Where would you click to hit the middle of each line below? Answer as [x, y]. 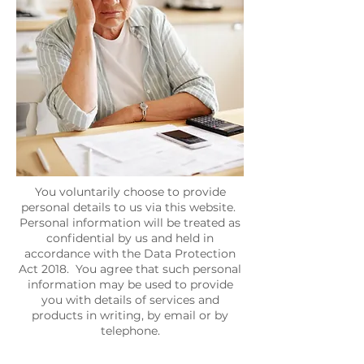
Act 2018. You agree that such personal [130, 269]
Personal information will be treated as [130, 223]
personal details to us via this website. [130, 207]
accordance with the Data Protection [130, 253]
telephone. [130, 331]
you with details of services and [130, 300]
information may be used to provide [130, 284]
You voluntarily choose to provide [130, 192]
